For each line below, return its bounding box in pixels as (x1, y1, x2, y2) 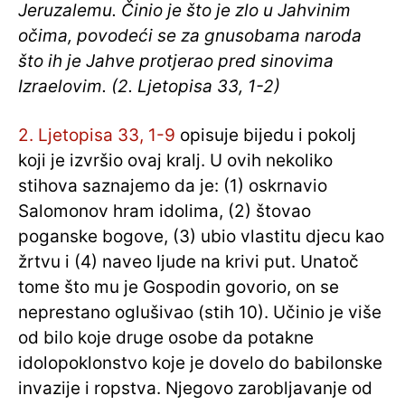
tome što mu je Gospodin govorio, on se (18, 277, 339, 298)
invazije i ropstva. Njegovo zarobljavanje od (18, 378, 372, 400)
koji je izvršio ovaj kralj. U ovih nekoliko (18, 150, 333, 172)
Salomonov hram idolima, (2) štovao (18, 201, 311, 222)
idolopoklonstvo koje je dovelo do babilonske (18, 353, 382, 374)
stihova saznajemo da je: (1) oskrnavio (18, 175, 327, 197)
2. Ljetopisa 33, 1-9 (18, 125, 175, 146)
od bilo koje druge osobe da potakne (18, 327, 314, 349)
